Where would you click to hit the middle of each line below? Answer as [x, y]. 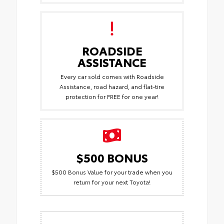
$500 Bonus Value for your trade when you [112, 172]
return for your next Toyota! [112, 182]
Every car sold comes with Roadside [112, 76]
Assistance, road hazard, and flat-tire [112, 86]
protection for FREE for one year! [112, 96]
